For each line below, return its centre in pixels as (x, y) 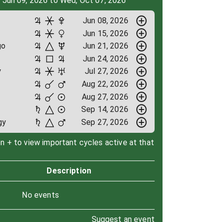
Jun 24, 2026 (106, 58)
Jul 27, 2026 (107, 71)
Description (69, 170)
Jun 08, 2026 (106, 20)
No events (40, 195)
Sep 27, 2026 (105, 122)
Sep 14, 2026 (105, 110)
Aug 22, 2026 (105, 84)
